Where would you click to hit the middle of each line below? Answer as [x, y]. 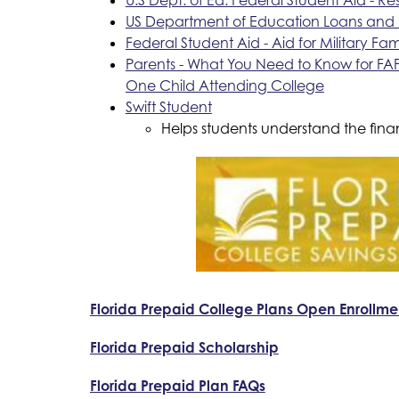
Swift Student [168, 106]
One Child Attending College [224, 85]
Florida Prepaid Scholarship [184, 347]
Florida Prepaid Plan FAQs [177, 385]
